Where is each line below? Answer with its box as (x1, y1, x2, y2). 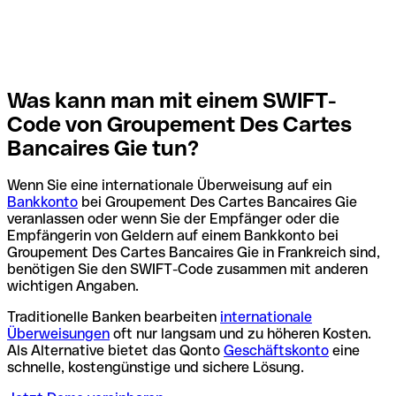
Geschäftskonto (224, 342, 329, 360)
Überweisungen (7, 325, 110, 343)
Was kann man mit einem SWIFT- (7, 88, 337, 112)
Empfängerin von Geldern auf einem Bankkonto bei (7, 227, 339, 245)
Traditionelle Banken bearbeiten (7, 308, 220, 326)
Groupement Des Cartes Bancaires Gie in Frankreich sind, (7, 244, 380, 262)
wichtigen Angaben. (7, 278, 139, 295)
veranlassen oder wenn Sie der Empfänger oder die (7, 210, 339, 228)
